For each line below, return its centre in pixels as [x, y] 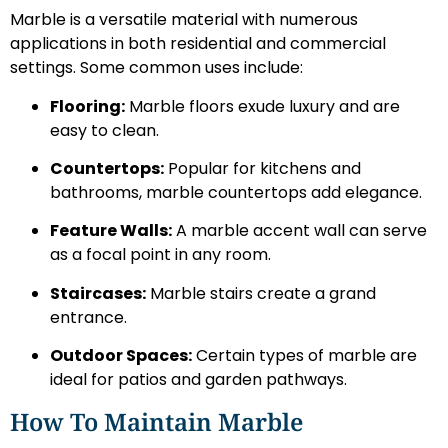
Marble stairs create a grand [261, 293]
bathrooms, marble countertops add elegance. [236, 193]
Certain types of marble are [304, 356]
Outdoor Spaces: [121, 356]
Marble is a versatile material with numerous [184, 20]
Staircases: [98, 293]
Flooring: [87, 106]
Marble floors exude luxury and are [262, 106]
